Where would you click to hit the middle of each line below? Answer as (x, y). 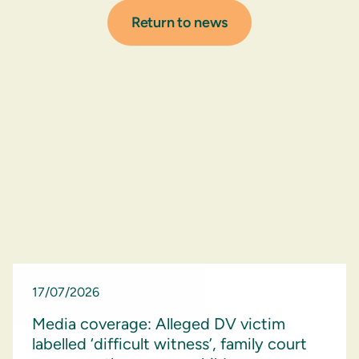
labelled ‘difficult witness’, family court (169, 344)
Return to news (179, 22)
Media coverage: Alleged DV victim (159, 324)
